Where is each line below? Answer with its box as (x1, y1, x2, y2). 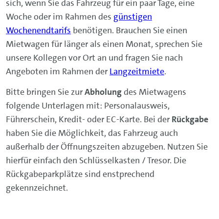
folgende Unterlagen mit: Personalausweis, (6, 99, 170, 111)
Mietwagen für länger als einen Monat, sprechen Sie (6, 38, 202, 50)
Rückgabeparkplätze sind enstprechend (6, 168, 154, 180)
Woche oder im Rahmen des (6, 10, 113, 22)
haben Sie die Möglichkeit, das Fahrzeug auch (6, 127, 178, 139)
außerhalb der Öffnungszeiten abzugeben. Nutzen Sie (6, 140, 208, 153)
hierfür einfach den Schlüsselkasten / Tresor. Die (6, 154, 186, 166)
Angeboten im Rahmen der (6, 65, 109, 77)
